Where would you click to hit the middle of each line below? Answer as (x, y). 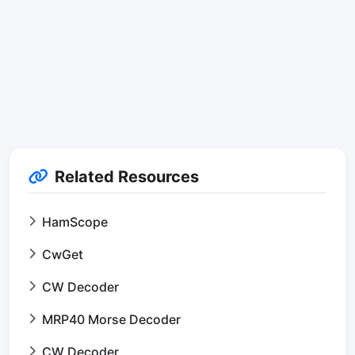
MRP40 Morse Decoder (111, 319)
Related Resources (127, 176)
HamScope (75, 221)
